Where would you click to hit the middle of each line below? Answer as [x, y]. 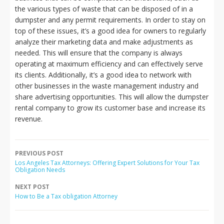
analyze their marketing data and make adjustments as [104, 42]
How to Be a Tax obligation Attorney [66, 196]
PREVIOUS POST [39, 153]
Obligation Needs [40, 170]
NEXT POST [32, 187]
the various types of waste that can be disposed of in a [104, 9]
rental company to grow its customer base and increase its [110, 108]
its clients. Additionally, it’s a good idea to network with [103, 75]
